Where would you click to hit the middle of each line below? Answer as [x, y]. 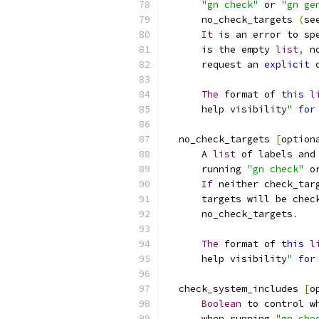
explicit [287, 64]
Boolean [221, 304]
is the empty [221, 49]
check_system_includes [236, 289]
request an [216, 64]
